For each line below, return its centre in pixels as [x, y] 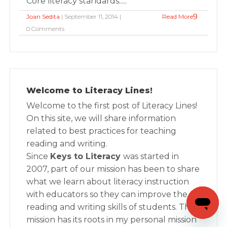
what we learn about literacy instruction [108, 182]
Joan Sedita [43, 16]
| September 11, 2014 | [91, 16]
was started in [151, 156]
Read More [177, 16]
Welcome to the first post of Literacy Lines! [112, 106]
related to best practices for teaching [102, 131]
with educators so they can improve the [107, 194]
